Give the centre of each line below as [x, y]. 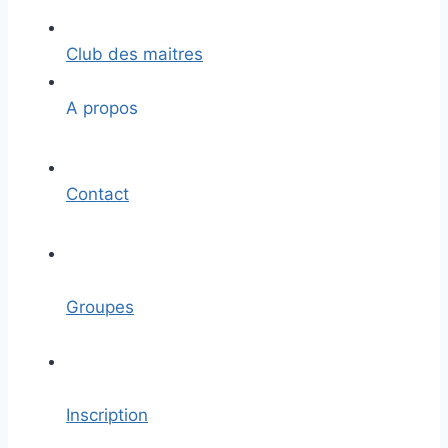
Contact [97, 194]
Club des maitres [134, 54]
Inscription [107, 415]
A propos [102, 108]
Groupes [100, 307]
